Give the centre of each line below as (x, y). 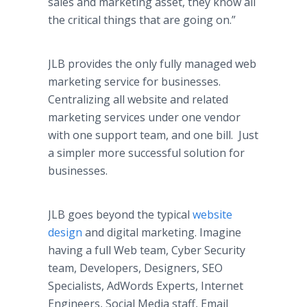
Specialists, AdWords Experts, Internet (146, 286)
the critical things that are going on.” (142, 20)
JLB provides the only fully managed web (152, 64)
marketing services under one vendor (144, 117)
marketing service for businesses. (134, 82)
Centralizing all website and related (138, 99)
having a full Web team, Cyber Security (147, 250)
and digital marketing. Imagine (162, 232)
